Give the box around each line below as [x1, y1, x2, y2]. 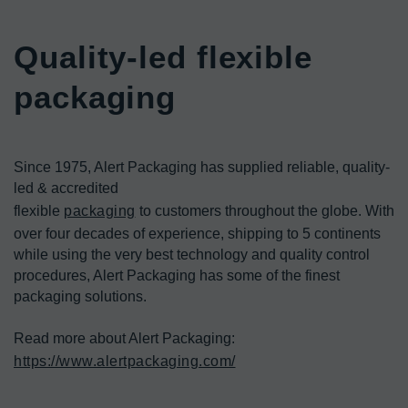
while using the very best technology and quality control [14, 247, 370, 262]
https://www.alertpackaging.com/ [14, 353, 236, 369]
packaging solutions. [14, 289, 147, 304]
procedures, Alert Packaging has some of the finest [14, 268, 340, 283]
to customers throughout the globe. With [135, 203, 394, 219]
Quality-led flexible [14, 39, 312, 75]
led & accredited [14, 180, 118, 196]
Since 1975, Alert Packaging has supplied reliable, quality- [14, 159, 390, 175]
